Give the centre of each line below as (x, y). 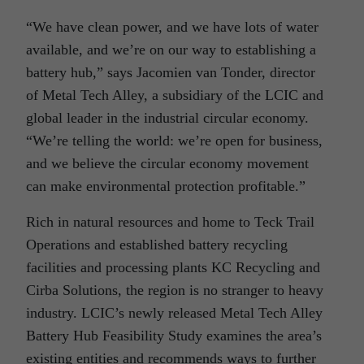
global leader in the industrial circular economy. (167, 118)
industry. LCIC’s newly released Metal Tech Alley (174, 313)
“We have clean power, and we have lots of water (172, 27)
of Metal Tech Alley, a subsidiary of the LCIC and (175, 95)
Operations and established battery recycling (157, 245)
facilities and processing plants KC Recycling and (173, 267)
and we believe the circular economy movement (167, 163)
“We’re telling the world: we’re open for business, (174, 141)
